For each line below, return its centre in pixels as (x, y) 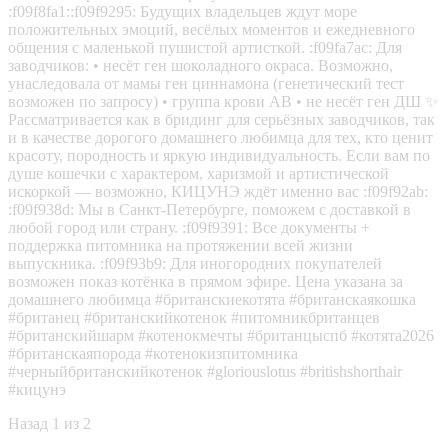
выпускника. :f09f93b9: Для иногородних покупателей (195, 263)
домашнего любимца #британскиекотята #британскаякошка (212, 299)
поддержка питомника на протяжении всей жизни (180, 245)
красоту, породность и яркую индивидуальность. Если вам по (219, 155)
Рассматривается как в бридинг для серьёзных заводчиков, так (221, 119)
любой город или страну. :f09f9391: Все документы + (189, 227)
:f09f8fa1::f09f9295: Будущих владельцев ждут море (182, 11)
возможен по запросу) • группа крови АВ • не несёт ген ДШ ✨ (223, 101)
